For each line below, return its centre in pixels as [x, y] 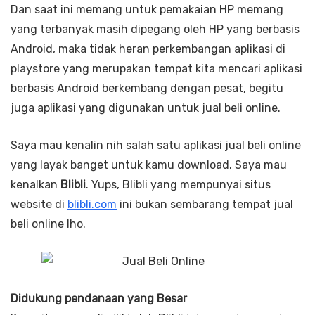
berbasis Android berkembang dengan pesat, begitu [147, 89]
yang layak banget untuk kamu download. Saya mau [149, 165]
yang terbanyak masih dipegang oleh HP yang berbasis [155, 30]
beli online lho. [48, 224]
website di [39, 205]
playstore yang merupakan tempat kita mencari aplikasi [156, 69]
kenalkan [36, 185]
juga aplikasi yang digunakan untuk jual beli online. [146, 108]
